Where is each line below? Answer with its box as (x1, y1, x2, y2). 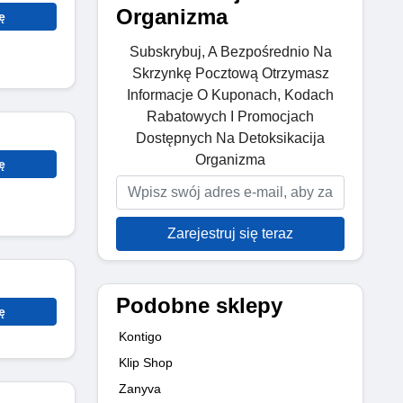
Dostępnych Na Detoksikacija (136, 130, 325, 146)
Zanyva (119, 381, 161, 396)
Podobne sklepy (116, 292, 282, 318)
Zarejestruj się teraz (167, 225, 293, 241)
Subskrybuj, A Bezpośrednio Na (129, 43, 332, 59)
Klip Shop (119, 354, 173, 370)
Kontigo (119, 328, 162, 344)
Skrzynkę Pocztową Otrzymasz (131, 65, 329, 81)
